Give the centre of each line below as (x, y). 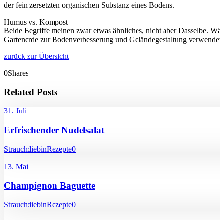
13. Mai (16, 166)
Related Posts (31, 92)
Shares (18, 73)
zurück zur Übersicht (36, 56)
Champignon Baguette (50, 186)
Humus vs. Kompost (36, 22)
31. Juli (15, 111)
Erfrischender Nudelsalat (54, 130)
